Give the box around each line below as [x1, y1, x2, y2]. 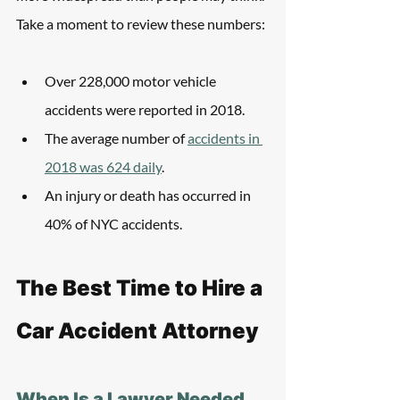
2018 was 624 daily [45, 158, 162, 175]
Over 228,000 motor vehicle [45, 72, 219, 89]
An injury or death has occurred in [45, 187, 254, 204]
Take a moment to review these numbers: [16, 15, 265, 32]
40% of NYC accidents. [45, 215, 182, 232]
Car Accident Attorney [16, 318, 259, 344]
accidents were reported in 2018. [45, 101, 245, 118]
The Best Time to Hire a [16, 275, 267, 301]
